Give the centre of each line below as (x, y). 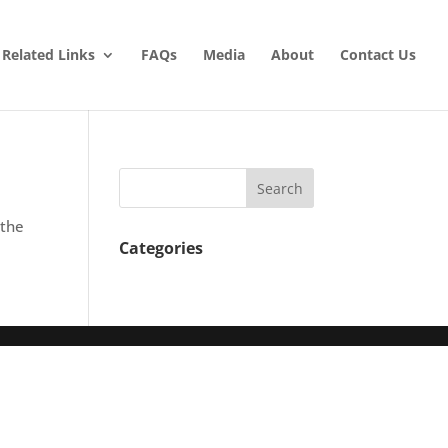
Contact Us (378, 54)
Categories (161, 248)
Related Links (48, 54)
